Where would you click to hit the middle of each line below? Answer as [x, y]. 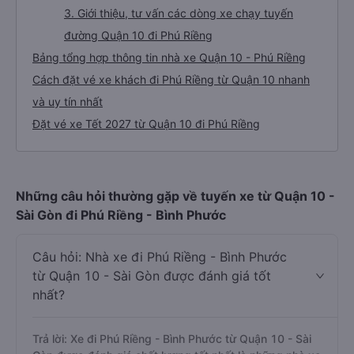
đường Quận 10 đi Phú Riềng [138, 35]
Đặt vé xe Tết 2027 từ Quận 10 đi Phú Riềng [146, 124]
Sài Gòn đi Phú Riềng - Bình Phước [121, 215]
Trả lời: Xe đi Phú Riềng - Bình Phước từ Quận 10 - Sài [172, 339]
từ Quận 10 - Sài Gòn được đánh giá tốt [152, 276]
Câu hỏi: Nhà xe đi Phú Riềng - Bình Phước [160, 257]
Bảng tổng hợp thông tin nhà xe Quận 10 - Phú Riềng [169, 57]
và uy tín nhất [68, 102]
